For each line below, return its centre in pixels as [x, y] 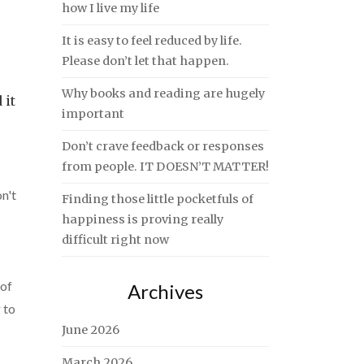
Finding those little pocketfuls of [158, 199]
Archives [165, 291]
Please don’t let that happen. [145, 61]
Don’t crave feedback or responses [163, 146]
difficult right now [115, 240]
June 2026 [91, 330]
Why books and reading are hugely [163, 93]
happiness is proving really [143, 219]
